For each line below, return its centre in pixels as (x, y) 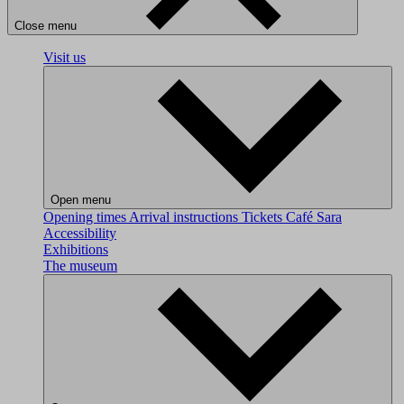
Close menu (47, 26)
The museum (80, 266)
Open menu (81, 200)
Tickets (264, 217)
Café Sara (314, 217)
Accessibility (80, 233)
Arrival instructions (185, 217)
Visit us (64, 57)
